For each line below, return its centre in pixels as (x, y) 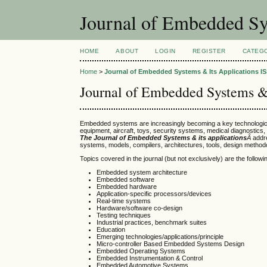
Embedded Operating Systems (141, 251)
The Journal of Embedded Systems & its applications (164, 137)
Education (111, 230)
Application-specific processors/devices (154, 194)
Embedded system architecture (142, 173)
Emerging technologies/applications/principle (160, 237)
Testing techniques (124, 215)
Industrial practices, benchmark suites (152, 223)
